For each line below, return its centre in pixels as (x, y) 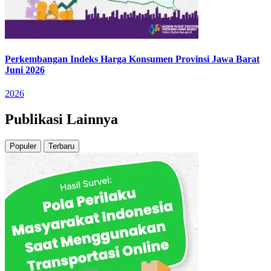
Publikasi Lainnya (61, 119)
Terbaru (61, 146)
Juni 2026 (25, 70)
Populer (23, 146)
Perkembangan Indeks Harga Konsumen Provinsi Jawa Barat (132, 59)
